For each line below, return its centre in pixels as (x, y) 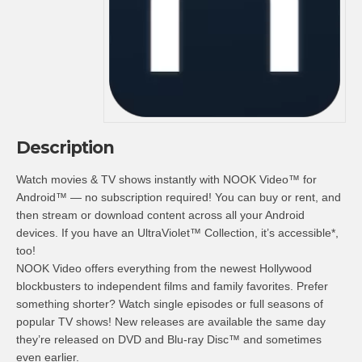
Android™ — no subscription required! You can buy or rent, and (179, 197)
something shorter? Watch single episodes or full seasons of (170, 304)
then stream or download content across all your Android (160, 215)
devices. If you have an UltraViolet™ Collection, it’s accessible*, (177, 233)
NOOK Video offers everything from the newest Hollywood (164, 268)
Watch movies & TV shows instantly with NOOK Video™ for (166, 179)
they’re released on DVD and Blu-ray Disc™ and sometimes (169, 339)
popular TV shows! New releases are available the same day (171, 322)
